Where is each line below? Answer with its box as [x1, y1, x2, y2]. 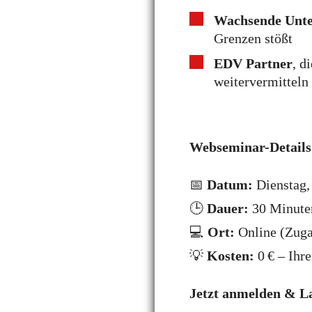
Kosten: [207, 248, 254, 263]
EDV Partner [214, 56, 292, 71]
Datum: [207, 177, 253, 192]
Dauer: [207, 201, 252, 216]
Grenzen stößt [214, 31, 292, 46]
